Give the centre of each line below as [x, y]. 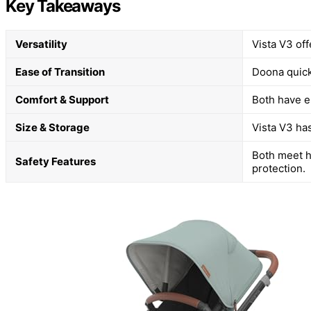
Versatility [41, 44]
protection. [279, 168]
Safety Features [56, 161]
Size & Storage [52, 127]
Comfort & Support [62, 99]
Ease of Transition [60, 72]
